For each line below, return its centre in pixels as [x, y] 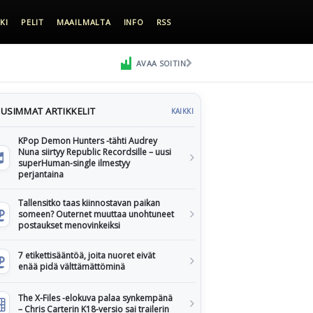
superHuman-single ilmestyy [74, 163]
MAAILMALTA [83, 22]
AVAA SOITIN [161, 63]
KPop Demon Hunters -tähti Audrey [88, 141]
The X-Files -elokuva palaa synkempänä [95, 298]
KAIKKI [182, 111]
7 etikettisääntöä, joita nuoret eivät [87, 255]
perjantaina [41, 174]
